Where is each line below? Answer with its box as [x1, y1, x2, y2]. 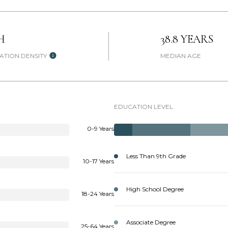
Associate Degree [126, 218, 176, 226]
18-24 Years [81, 190, 114, 197]
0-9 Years [87, 125, 114, 132]
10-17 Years [83, 157, 114, 165]
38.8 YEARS [160, 33, 213, 46]
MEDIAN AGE [160, 52, 201, 60]
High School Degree [126, 185, 184, 193]
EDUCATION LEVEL [114, 103, 173, 110]
